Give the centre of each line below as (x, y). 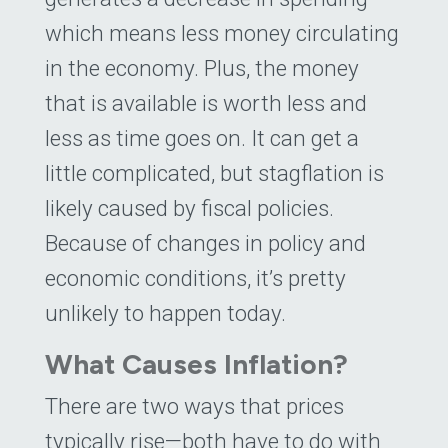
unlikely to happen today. (165, 312)
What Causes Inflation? (196, 363)
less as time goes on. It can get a (202, 137)
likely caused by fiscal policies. (189, 207)
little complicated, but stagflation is (214, 172)
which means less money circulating (222, 32)
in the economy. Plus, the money (202, 67)
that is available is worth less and (206, 102)
